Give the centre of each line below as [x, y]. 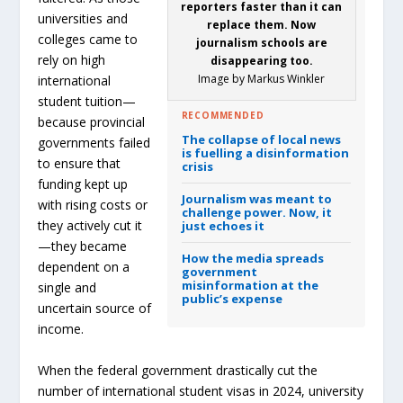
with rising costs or [93, 205]
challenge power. [233, 212]
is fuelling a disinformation [265, 152]
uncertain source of [95, 309]
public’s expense [232, 298]
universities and [83, 19]
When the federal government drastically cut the [178, 370]
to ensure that [80, 164]
